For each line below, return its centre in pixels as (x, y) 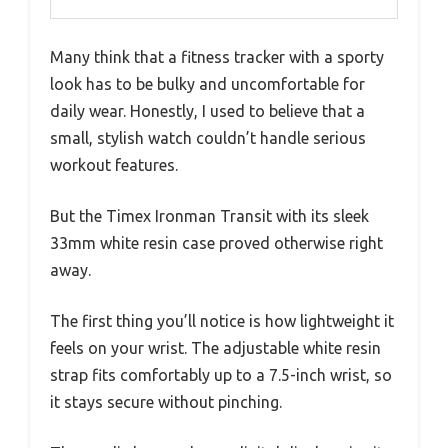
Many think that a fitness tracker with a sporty (217, 56)
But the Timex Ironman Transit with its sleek (209, 215)
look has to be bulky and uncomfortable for (207, 83)
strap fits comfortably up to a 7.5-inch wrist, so (221, 374)
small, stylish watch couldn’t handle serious (208, 137)
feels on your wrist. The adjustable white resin (215, 347)
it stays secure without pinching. (166, 401)
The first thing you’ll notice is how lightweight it (222, 320)
